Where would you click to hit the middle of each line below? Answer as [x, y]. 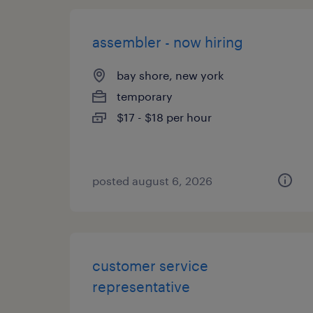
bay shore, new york [170, 75]
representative [141, 286]
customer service [150, 265]
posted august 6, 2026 [152, 181]
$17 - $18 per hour [164, 117]
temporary [145, 96]
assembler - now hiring [168, 42]
